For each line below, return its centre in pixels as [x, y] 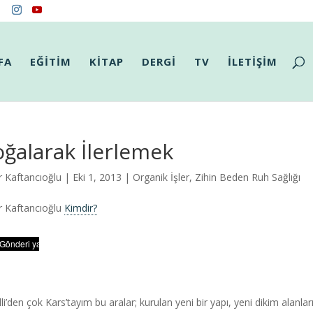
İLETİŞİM [253, 61]
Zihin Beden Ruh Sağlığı [247, 177]
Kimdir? [80, 208]
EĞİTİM [51, 61]
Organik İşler [161, 177]
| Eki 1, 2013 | [97, 177]
